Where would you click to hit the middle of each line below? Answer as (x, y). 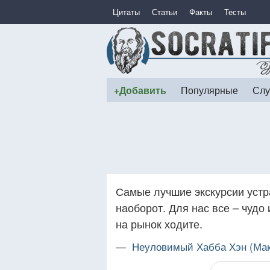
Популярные (209, 90)
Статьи (165, 12)
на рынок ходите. (159, 224)
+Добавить (140, 90)
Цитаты (126, 12)
